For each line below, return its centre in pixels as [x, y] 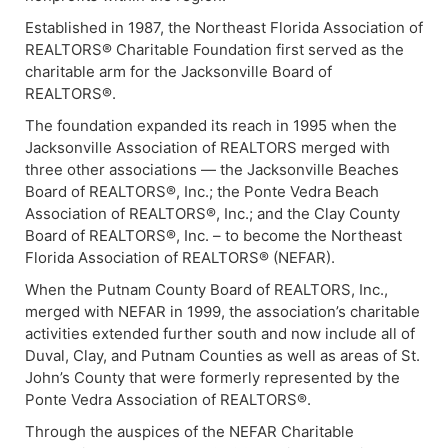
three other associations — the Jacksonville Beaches [212, 169]
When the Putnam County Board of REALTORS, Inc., [206, 289]
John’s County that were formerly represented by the [212, 377]
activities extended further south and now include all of [220, 333]
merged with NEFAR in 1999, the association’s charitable [222, 311]
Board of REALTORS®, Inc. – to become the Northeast [213, 235]
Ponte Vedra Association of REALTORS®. [168, 399]
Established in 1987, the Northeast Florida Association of [224, 27]
